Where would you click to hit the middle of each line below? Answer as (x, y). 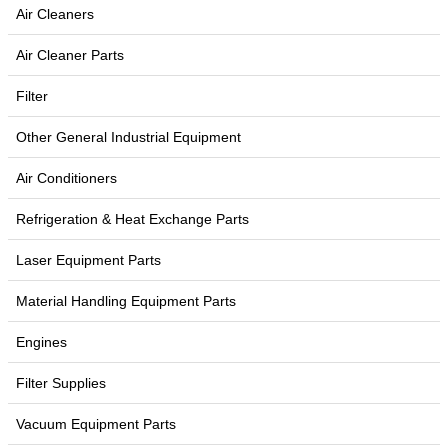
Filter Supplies (61, 383)
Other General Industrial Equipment (128, 137)
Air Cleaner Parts (70, 55)
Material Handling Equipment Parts (126, 301)
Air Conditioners (66, 178)
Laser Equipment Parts (88, 260)
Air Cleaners (55, 14)
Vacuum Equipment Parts (96, 424)
